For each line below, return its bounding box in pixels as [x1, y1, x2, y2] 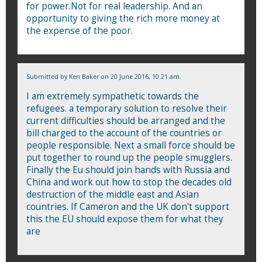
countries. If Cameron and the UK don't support [26, 200, 229, 213]
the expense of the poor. [26, 24, 133, 37]
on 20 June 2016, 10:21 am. [99, 72, 181, 81]
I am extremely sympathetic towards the [26, 89, 199, 102]
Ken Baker [69, 72, 99, 81]
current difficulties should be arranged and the [26, 114, 225, 127]
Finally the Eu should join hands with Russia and [26, 163, 230, 176]
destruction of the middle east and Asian [26, 188, 199, 201]
